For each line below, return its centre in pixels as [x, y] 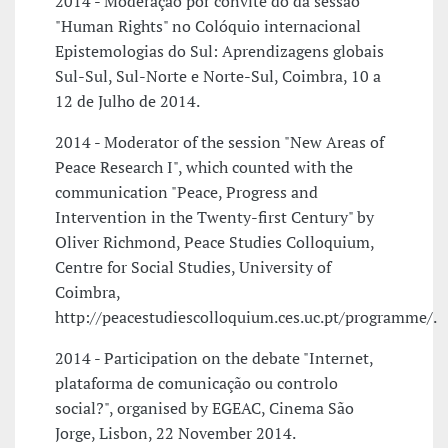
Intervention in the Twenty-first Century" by [214, 217]
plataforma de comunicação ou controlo [196, 383]
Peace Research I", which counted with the [204, 167]
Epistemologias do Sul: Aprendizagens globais [219, 51]
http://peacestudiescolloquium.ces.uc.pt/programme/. [246, 317]
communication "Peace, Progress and [186, 192]
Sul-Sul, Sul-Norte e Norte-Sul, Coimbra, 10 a [218, 76]
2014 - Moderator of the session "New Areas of [219, 142]
